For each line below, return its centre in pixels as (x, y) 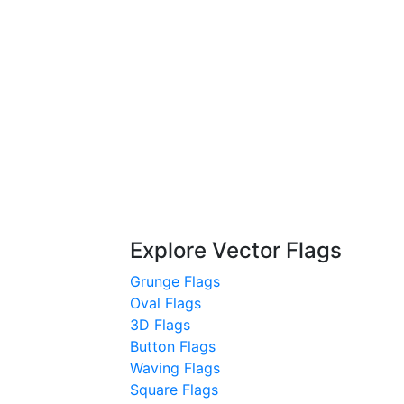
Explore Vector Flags (236, 250)
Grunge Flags (175, 281)
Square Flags (174, 390)
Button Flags (173, 346)
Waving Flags (175, 368)
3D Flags (160, 325)
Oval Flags (165, 303)
